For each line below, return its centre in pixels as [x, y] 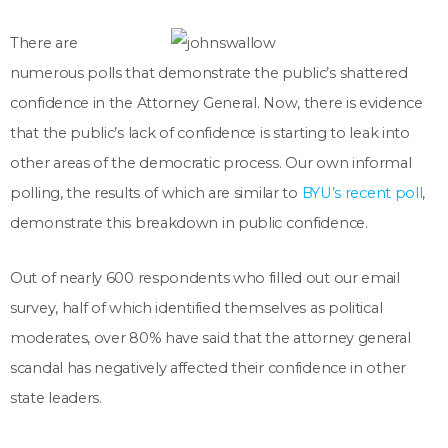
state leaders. [56, 398]
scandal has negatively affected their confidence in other [208, 368]
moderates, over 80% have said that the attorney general [210, 338]
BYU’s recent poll [362, 192]
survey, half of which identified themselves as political [196, 308]
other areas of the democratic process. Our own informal [211, 162]
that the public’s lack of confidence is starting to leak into [210, 132]
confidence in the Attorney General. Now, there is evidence [216, 102]
